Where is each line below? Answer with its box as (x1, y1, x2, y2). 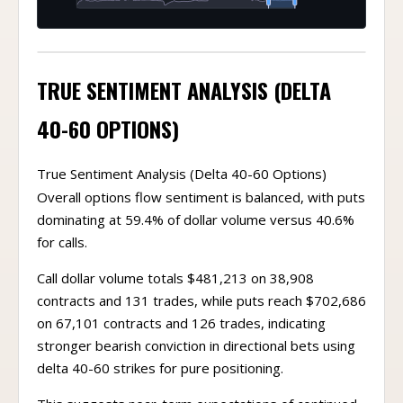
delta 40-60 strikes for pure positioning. (37, 368, 283, 386)
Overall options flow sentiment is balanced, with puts (37, 197, 365, 215)
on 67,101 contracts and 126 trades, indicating (37, 323, 326, 341)
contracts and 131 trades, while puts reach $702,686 (37, 300, 366, 318)
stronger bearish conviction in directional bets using (37, 345, 355, 363)
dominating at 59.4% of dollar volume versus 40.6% (37, 219, 354, 237)
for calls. (37, 242, 87, 260)
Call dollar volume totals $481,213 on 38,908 (37, 278, 314, 296)
